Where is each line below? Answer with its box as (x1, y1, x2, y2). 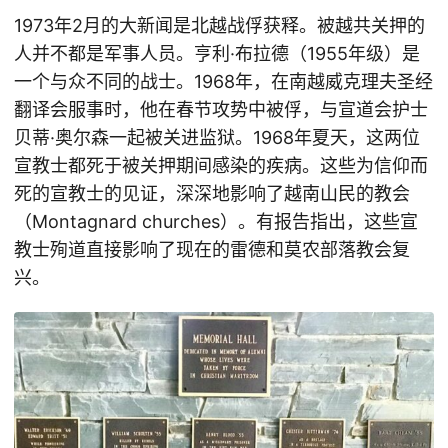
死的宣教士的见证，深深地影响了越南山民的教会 (14, 183, 410, 204)
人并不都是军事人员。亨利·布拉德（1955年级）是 (14, 43, 420, 64)
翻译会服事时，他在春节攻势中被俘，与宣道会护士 (14, 99, 428, 120)
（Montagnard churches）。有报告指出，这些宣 (14, 211, 418, 232)
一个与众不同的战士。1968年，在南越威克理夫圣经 (14, 71, 433, 92)
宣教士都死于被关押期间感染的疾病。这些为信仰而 (14, 155, 428, 176)
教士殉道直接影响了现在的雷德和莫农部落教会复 (14, 239, 410, 260)
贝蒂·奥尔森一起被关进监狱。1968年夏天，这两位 (14, 127, 420, 148)
